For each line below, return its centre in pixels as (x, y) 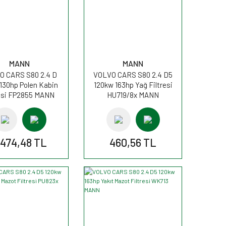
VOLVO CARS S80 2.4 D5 (133, 74)
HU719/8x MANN (133, 95)
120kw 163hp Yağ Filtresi (133, 84)
